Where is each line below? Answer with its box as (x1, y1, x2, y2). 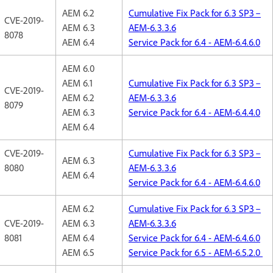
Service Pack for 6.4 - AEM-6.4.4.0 (129, 105, 260, 118)
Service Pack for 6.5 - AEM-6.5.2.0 (129, 246, 263, 258)
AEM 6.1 (62, 76, 93, 89)
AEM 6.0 (62, 62, 94, 74)
